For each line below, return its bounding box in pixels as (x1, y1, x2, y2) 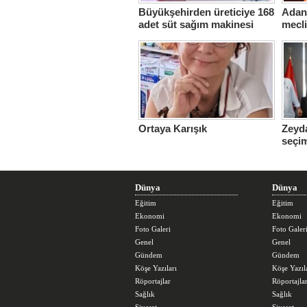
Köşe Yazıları (135, 264, 177, 272)
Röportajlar (135, 277, 171, 285)
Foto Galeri (135, 225, 171, 233)
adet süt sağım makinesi (138, 19, 254, 28)
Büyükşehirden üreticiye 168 (138, 6, 274, 18)
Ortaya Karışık (138, 123, 207, 134)
